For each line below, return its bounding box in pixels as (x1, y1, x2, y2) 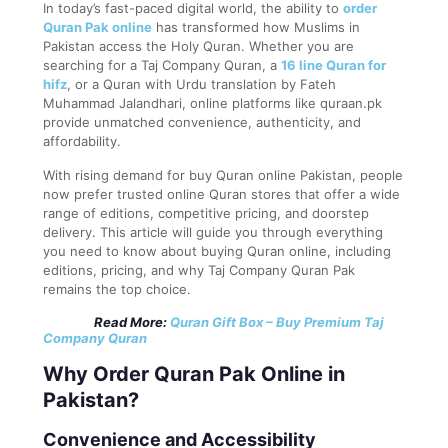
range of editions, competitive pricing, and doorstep (43, 204, 369, 221)
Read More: (43, 313, 170, 330)
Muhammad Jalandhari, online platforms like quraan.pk (43, 94, 382, 111)
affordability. (43, 132, 121, 149)
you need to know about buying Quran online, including (43, 242, 391, 259)
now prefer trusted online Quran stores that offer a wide (43, 185, 400, 202)
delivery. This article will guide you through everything (43, 223, 383, 240)
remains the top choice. (43, 280, 191, 297)
